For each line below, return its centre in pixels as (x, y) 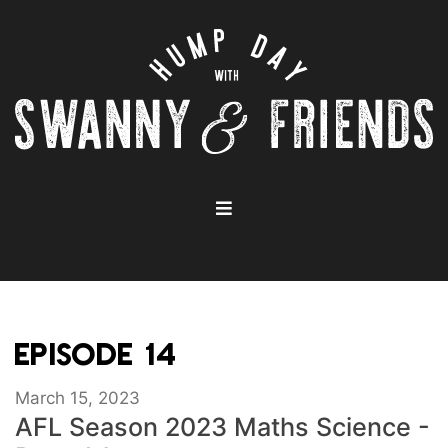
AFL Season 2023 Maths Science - (222, 427)
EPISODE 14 (96, 353)
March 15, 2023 (77, 398)
